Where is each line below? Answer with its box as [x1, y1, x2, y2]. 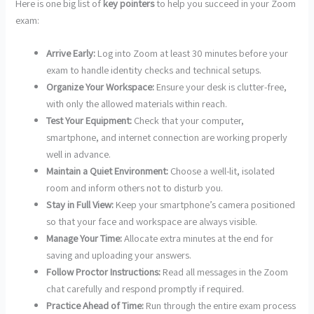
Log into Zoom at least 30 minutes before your [95, 46, 289, 60]
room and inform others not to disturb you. [46, 180, 224, 194]
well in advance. [46, 146, 111, 161]
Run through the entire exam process [144, 298, 296, 312]
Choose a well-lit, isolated [168, 163, 275, 177]
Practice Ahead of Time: [46, 298, 144, 312]
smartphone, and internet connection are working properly [46, 130, 288, 144]
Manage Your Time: [46, 231, 123, 245]
